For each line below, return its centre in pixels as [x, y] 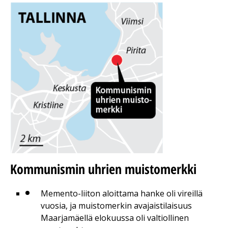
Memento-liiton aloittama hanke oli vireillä [122, 194]
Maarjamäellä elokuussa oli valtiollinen [115, 218]
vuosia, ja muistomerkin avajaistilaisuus [116, 206]
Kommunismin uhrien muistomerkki [103, 169]
